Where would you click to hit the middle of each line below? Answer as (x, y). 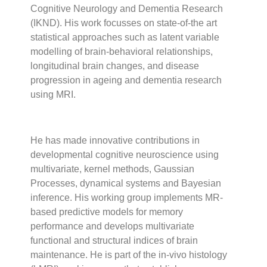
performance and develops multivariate (113, 226)
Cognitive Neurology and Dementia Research (127, 8)
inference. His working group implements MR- (127, 197)
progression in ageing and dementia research (126, 80)
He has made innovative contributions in (115, 140)
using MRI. (55, 94)
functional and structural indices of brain (114, 240)
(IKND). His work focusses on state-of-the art (124, 23)
